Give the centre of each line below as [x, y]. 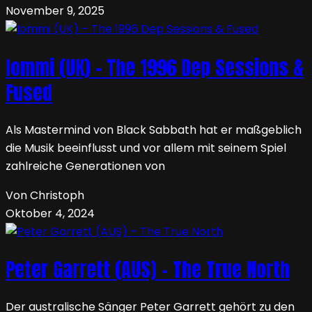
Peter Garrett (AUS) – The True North [148, 270]
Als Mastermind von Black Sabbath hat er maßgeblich [154, 130]
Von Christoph [45, 195]
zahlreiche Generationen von [85, 166]
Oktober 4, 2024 [50, 213]
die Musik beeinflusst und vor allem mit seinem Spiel [146, 148]
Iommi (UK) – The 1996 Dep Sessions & [155, 67]
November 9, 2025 [55, 11]
